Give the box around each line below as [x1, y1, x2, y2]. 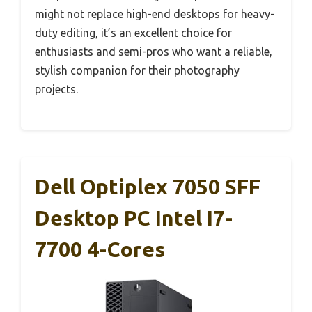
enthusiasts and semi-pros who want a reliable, [35, 45, 272, 58]
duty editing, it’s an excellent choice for [35, 26, 232, 39]
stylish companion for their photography [35, 63, 240, 77]
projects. [35, 82, 78, 95]
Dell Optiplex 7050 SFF [35, 174, 260, 198]
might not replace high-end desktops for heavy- [35, 7, 274, 20]
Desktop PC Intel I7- [35, 205, 233, 230]
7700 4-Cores [35, 237, 165, 261]
